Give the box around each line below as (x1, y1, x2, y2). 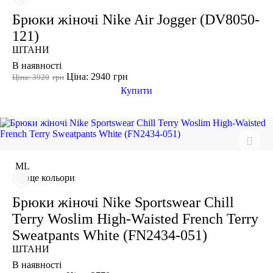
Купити (121, 85, 152, 96)
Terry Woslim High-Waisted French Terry (12, 210, 258, 227)
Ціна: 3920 (12, 73, 49, 82)
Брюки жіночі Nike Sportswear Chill (12, 194, 234, 210)
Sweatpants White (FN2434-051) (12, 227, 207, 243)
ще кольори (27, 172, 75, 183)
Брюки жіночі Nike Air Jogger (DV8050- (12, 11, 260, 27)
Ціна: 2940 (66, 71, 110, 82)
